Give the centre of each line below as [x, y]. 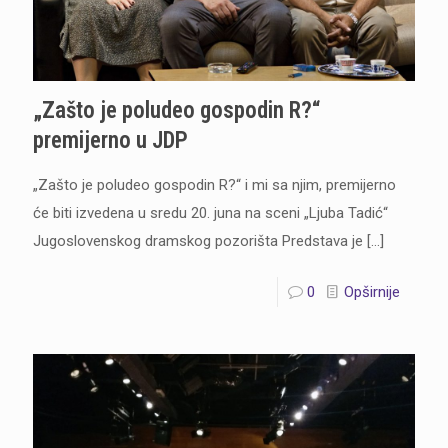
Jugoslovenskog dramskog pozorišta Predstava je [198, 240]
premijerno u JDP [110, 140]
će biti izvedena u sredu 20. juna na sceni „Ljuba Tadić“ [210, 212]
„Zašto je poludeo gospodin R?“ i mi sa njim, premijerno [214, 184]
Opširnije [372, 291]
